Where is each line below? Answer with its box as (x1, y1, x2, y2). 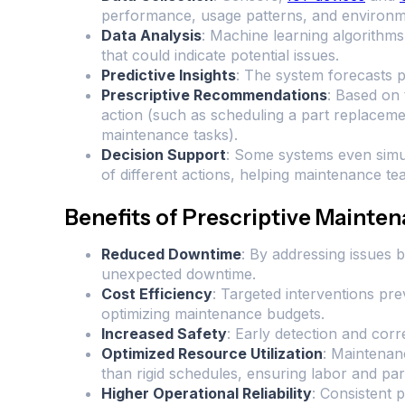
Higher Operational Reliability (101, 384, 312, 403)
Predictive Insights (101, 66, 236, 85)
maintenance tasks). (101, 126, 238, 145)
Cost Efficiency (101, 285, 212, 304)
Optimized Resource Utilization (101, 344, 323, 363)
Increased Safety (101, 325, 227, 344)
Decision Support (101, 146, 226, 165)
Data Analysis (101, 26, 202, 45)
